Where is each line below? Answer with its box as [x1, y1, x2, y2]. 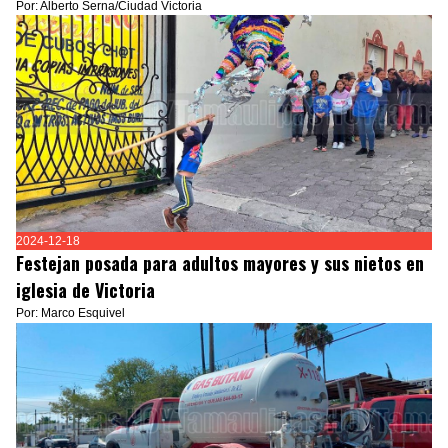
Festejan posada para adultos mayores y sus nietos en [16, 250, 424, 277]
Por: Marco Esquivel [16, 306, 125, 321]
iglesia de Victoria [16, 277, 155, 304]
